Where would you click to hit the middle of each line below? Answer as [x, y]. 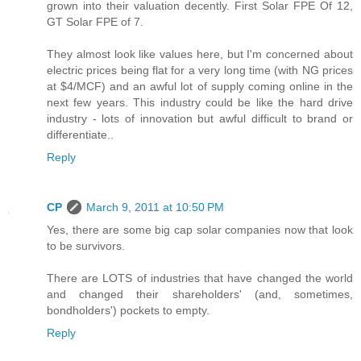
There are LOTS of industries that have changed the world [200, 278]
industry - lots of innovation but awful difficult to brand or [200, 119]
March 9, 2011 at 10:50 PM [155, 207]
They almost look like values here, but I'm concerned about [200, 54]
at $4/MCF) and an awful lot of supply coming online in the [200, 87]
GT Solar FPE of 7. [95, 22]
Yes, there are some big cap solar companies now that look [200, 230]
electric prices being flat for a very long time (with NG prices [200, 71]
